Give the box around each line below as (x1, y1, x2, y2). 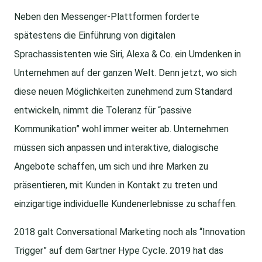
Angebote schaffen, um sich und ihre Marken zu (14, 161, 208, 173)
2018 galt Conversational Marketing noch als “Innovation (14, 226, 245, 238)
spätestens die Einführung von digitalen (14, 30, 175, 42)
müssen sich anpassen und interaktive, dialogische (14, 142, 219, 154)
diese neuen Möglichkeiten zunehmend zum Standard (14, 86, 232, 98)
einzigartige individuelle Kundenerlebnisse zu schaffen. (14, 198, 237, 210)
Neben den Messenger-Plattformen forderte (14, 11, 199, 23)
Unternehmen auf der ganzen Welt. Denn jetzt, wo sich (14, 67, 237, 79)
